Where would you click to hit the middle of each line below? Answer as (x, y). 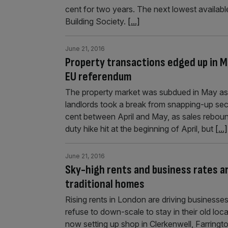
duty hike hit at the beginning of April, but (140, 129)
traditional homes (105, 184)
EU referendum (98, 77)
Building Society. (96, 21)
